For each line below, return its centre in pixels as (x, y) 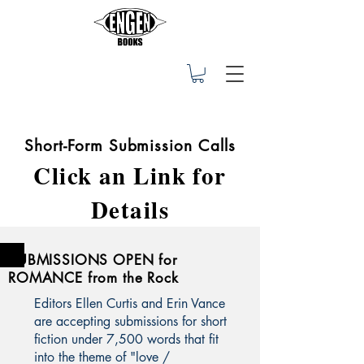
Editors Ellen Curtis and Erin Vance (130, 303)
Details (130, 209)
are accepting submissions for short (130, 321)
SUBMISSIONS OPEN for (93, 260)
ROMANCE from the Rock (93, 277)
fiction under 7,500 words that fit (126, 339)
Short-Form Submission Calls (130, 145)
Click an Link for (130, 175)
